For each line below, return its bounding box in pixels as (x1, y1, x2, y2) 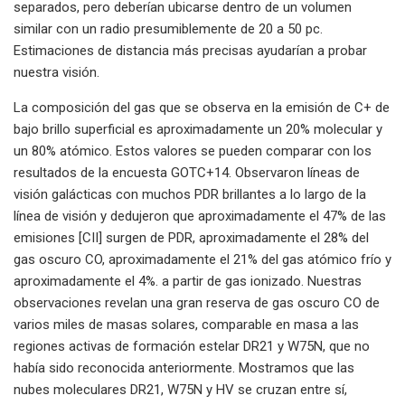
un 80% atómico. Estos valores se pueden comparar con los (14, 142, 372, 159)
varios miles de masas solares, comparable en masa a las (14, 316, 359, 333)
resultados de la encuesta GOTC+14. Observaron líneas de (14, 164, 360, 181)
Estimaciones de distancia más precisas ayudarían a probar (14, 42, 367, 59)
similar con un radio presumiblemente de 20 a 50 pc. (14, 20, 323, 37)
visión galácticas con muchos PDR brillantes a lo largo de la (14, 185, 366, 202)
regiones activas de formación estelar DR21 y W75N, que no (14, 337, 370, 354)
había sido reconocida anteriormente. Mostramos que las (14, 359, 354, 376)
